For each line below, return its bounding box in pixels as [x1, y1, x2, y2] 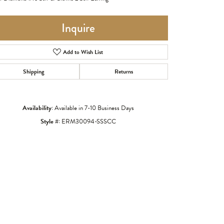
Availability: [22, 102, 53, 113]
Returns [114, 66, 133, 76]
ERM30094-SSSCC [61, 116, 116, 126]
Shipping [23, 66, 44, 76]
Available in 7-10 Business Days [54, 102, 134, 113]
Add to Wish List [63, 47, 103, 56]
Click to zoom [90, 144, 126, 153]
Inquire [61, 18, 95, 36]
